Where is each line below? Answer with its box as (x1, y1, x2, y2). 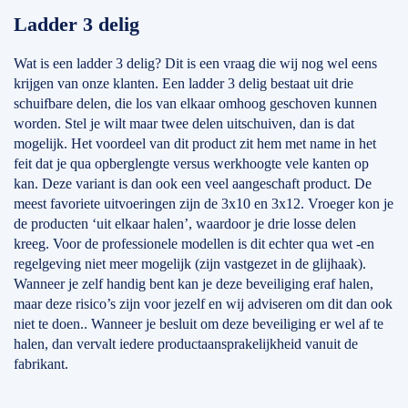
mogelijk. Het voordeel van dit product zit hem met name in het (14, 136, 376, 151)
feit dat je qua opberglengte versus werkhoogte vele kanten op (14, 156, 369, 171)
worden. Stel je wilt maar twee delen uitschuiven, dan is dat (14, 116, 354, 131)
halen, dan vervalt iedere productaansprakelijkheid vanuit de (14, 336, 358, 352)
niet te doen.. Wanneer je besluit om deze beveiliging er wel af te (14, 316, 383, 331)
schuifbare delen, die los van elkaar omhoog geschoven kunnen (14, 96, 377, 111)
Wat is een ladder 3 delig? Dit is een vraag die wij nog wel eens (14, 56, 377, 71)
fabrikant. (14, 356, 68, 372)
